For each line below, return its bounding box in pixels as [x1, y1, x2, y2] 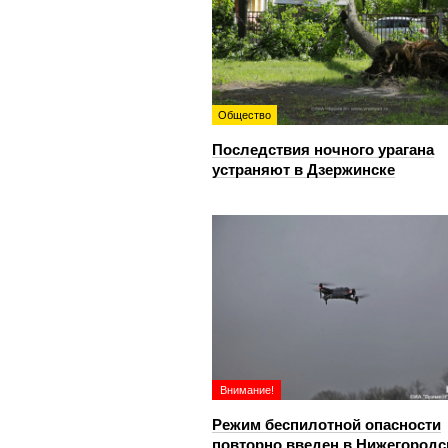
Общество [218, 109, 271, 122]
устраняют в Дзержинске [212, 161, 395, 179]
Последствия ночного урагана [212, 141, 434, 159]
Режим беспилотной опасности [212, 416, 441, 434]
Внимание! [220, 384, 274, 397]
